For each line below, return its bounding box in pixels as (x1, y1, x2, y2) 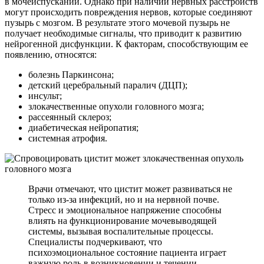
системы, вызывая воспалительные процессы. (28, 226, 213, 236)
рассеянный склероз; (28, 111, 111, 122)
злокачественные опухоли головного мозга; (28, 101, 204, 111)
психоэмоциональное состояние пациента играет (28, 247, 226, 258)
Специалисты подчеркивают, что (28, 236, 162, 247)
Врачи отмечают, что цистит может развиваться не (28, 183, 232, 194)
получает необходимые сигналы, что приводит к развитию (5, 28, 242, 38)
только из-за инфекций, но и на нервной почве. (28, 194, 219, 204)
